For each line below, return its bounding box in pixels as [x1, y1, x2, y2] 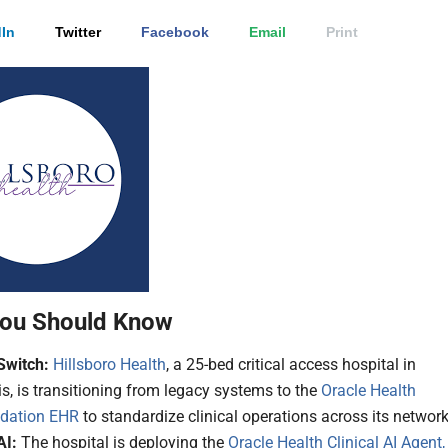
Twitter [55, 24, 101, 41]
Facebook [141, 24, 209, 41]
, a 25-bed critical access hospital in [166, 355, 416, 375]
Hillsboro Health [53, 355, 166, 375]
